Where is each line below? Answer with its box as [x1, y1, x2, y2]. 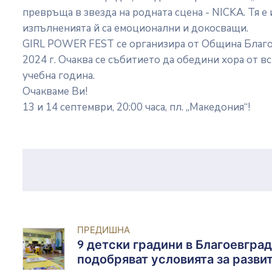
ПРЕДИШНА [77, 225, 130, 236]
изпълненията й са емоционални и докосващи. [22, 21, 251, 36]
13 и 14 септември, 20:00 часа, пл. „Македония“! [22, 100, 250, 115]
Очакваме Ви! [22, 84, 90, 99]
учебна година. [22, 69, 97, 83]
